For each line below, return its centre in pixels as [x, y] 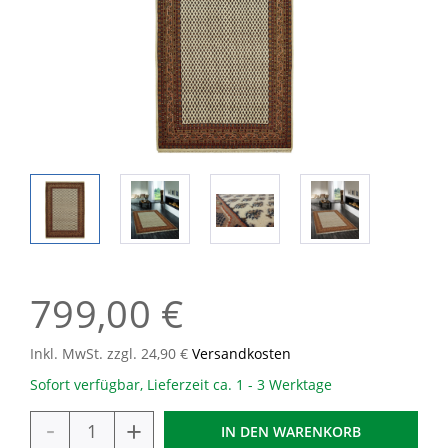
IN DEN [245, 431]
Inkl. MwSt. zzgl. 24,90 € [111, 353]
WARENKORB [317, 431]
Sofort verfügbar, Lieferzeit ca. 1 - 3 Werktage [181, 384]
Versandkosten [241, 353]
